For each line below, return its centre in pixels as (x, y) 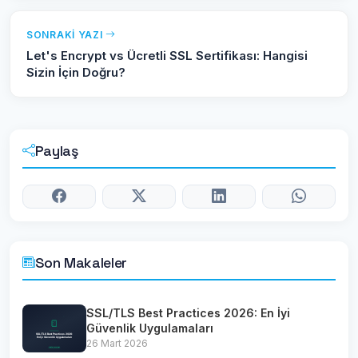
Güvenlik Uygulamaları (150, 328)
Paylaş (56, 150)
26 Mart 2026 (117, 344)
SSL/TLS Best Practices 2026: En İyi (188, 313)
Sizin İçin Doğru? (76, 72)
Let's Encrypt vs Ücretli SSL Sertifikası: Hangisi (167, 55)
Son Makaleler (81, 262)
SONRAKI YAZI (66, 34)
